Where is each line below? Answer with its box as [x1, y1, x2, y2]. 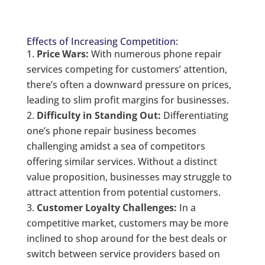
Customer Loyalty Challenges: [36, 201, 177, 215]
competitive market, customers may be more [26, 216, 228, 230]
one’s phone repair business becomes [26, 124, 196, 138]
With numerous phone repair [88, 47, 222, 61]
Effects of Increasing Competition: [26, 35, 178, 49]
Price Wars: [36, 47, 89, 61]
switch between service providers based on [26, 247, 220, 261]
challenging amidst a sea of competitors [26, 140, 205, 153]
